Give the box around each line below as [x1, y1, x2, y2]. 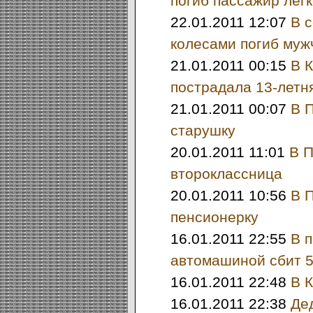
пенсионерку [170, 209, 259, 225]
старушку [170, 122, 235, 138]
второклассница [170, 166, 282, 182]
